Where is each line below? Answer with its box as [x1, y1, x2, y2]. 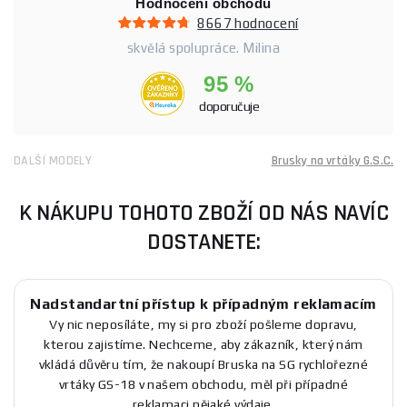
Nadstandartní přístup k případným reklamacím [30, 294, 377, 313]
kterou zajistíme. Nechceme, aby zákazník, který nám [44, 336, 363, 352]
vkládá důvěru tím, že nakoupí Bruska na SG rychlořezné [38, 356, 369, 372]
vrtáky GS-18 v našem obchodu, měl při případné [58, 376, 349, 392]
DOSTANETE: [147, 226, 260, 257]
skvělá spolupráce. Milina [127, 39, 280, 55]
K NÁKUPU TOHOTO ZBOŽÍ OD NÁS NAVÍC [19, 197, 388, 228]
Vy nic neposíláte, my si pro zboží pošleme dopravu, [49, 316, 358, 332]
